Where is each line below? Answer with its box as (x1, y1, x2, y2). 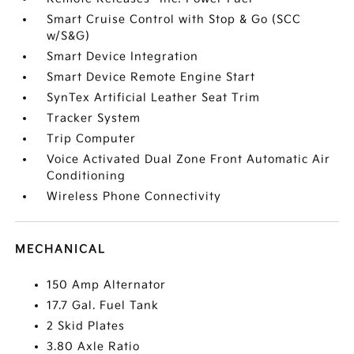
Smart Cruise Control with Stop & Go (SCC (47, 13, 302, 26)
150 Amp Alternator (47, 278, 167, 292)
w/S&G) (47, 29, 91, 43)
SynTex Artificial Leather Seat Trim (47, 91, 261, 104)
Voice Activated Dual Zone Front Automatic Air (47, 153, 331, 166)
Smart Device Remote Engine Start (47, 70, 256, 84)
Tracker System (47, 111, 141, 125)
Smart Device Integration (47, 50, 199, 63)
